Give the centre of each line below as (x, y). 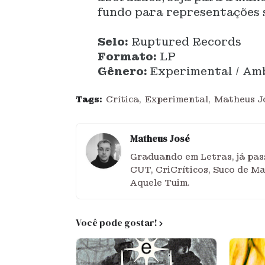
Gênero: (123, 71)
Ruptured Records (185, 42)
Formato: (127, 56)
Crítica (122, 99)
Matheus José (160, 138)
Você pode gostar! (116, 222)
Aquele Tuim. (160, 183)
